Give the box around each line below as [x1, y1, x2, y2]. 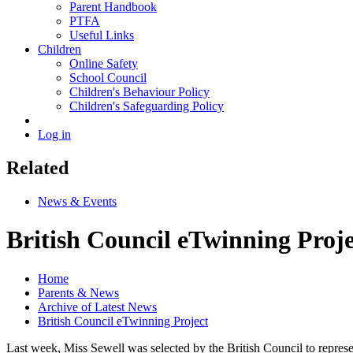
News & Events [38, 194, 117, 208]
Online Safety [69, 56, 138, 70]
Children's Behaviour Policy [69, 84, 210, 98]
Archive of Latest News [38, 299, 157, 314]
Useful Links [69, 28, 134, 42]
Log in [38, 127, 71, 141]
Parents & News [38, 285, 119, 299]
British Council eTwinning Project [38, 314, 208, 328]
